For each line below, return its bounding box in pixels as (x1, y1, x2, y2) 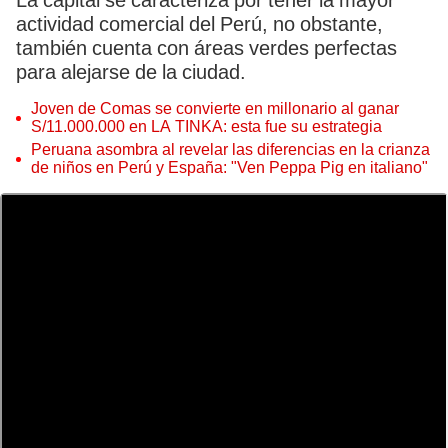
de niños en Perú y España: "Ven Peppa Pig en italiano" (31, 158, 428, 177)
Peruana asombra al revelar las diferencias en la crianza (31, 140, 430, 159)
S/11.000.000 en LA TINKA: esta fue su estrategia (31, 117, 382, 136)
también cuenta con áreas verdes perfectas (16, 36, 397, 60)
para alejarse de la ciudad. (16, 60, 246, 84)
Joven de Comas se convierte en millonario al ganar (31, 99, 399, 118)
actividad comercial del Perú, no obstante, (16, 12, 383, 36)
